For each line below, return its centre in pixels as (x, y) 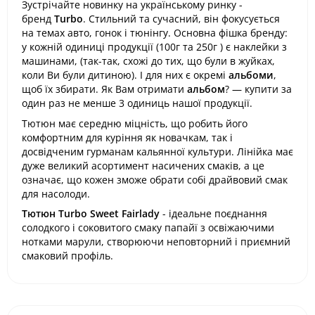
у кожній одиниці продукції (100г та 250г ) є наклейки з (154, 47)
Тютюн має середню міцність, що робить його (135, 123)
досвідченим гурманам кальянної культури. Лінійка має (157, 151)
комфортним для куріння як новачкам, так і (127, 137)
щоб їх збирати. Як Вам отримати (104, 89)
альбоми (251, 75)
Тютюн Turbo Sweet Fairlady (91, 213)
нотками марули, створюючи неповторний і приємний (156, 242)
